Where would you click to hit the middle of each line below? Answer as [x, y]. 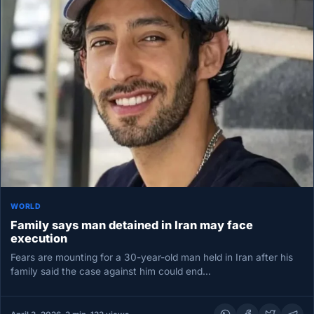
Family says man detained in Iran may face [132, 225]
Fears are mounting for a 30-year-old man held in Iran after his [152, 257]
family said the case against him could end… [111, 271]
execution [39, 239]
